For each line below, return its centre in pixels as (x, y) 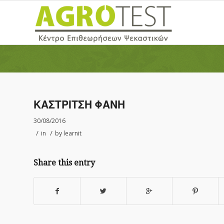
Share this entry (64, 163)
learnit (72, 133)
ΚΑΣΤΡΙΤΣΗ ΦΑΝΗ (79, 105)
